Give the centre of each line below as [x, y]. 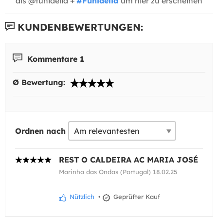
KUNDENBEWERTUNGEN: [79, 27]
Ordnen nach [40, 131]
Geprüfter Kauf [136, 197]
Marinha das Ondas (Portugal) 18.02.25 [118, 172]
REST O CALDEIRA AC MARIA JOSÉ [128, 160]
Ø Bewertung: [40, 82]
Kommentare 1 [54, 59]
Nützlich [81, 197]
